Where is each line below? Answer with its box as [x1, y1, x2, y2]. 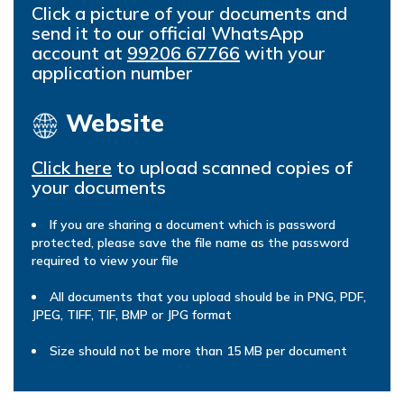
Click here [32, 155, 112, 179]
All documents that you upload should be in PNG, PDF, [50, 288, 366, 305]
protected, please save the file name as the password [32, 234, 349, 251]
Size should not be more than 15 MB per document [50, 342, 347, 359]
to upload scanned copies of [112, 155, 353, 179]
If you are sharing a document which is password [50, 216, 335, 233]
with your [240, 41, 326, 65]
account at [32, 41, 127, 65]
